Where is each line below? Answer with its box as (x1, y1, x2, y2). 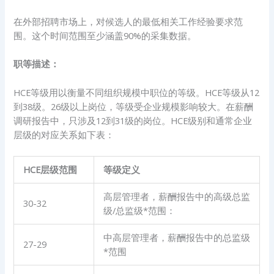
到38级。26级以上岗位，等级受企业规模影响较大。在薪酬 (13, 100, 254, 113)
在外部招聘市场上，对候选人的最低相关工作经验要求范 (13, 15, 243, 28)
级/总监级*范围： (103, 204, 176, 217)
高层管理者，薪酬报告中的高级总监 (103, 190, 251, 202)
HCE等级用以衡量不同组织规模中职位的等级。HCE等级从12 (13, 86, 260, 98)
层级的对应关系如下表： (13, 128, 115, 141)
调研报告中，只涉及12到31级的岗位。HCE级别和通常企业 (13, 114, 253, 127)
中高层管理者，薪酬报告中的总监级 (103, 231, 251, 243)
